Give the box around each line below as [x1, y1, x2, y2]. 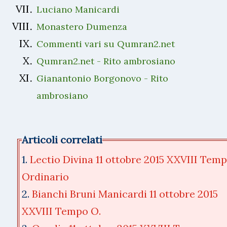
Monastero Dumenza [36, 20, 127, 32]
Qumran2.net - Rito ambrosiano [36, 55, 175, 67]
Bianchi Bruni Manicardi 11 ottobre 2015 [32, 187, 218, 200]
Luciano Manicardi [36, 3, 120, 15]
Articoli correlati [22, 133, 102, 146]
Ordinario [22, 170, 69, 183]
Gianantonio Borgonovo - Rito [36, 72, 168, 84]
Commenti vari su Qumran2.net [36, 37, 175, 50]
